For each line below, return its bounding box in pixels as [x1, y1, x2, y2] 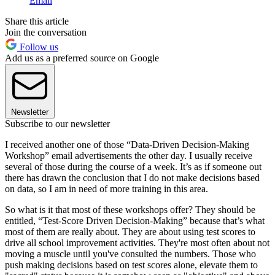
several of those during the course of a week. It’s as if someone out [5, 161, 261, 172]
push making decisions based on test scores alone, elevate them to [5, 259, 258, 270]
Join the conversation [5, 26, 87, 37]
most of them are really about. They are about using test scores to [5, 226, 255, 237]
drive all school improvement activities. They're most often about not [5, 237, 269, 248]
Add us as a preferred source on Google [5, 52, 159, 63]
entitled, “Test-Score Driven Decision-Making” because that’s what [5, 215, 265, 226]
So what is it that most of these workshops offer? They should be [5, 204, 255, 215]
